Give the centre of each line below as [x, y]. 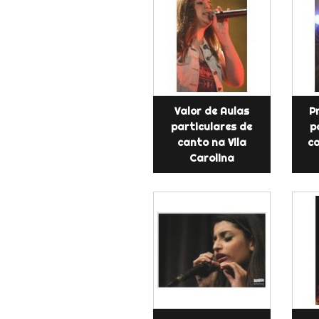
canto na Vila [211, 142]
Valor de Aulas [211, 111]
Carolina [211, 158]
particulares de [212, 126]
